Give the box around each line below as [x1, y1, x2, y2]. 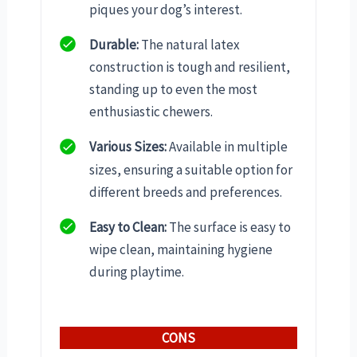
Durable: [89, 35, 139, 53]
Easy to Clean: [89, 218, 167, 236]
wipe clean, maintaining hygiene [89, 240, 273, 258]
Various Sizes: [89, 138, 167, 156]
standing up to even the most [89, 80, 257, 99]
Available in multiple [167, 138, 288, 156]
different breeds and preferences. [89, 182, 282, 201]
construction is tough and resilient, [89, 58, 290, 76]
